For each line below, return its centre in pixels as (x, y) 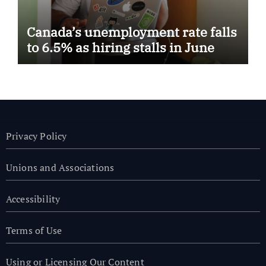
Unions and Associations (60, 167)
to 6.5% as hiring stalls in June (120, 47)
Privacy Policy (36, 136)
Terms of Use (34, 230)
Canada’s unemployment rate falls (132, 31)
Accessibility (33, 199)
